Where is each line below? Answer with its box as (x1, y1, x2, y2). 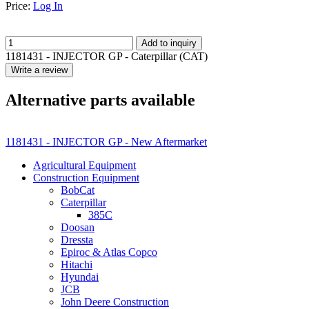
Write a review (11, 64, 68, 75)
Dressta (61, 233, 93, 246)
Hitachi (61, 258, 92, 270)
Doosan (61, 221, 94, 233)
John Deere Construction (61, 295, 169, 308)
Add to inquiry (141, 37, 197, 48)
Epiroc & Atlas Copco (61, 246, 157, 258)
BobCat (61, 183, 94, 196)
